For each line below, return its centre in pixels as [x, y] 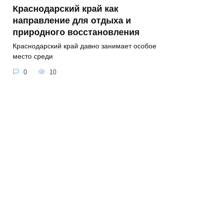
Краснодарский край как [66, 9]
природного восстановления [76, 32]
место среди [33, 56]
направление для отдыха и [72, 20]
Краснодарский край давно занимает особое [85, 46]
